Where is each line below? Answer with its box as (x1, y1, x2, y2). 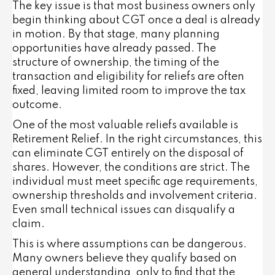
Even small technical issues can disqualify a (12, 204, 235, 215)
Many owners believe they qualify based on (12, 253, 237, 264)
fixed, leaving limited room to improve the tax (12, 85, 246, 96)
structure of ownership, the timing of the (12, 57, 219, 68)
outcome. (12, 99, 62, 110)
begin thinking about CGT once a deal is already (12, 15, 260, 26)
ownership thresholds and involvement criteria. (12, 190, 257, 201)
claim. (12, 219, 45, 230)
